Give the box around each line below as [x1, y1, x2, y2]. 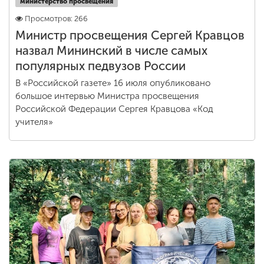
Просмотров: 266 [25, 14, 88, 23]
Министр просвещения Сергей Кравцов [15, 28, 245, 42]
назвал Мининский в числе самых [15, 44, 207, 58]
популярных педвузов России [15, 59, 186, 73]
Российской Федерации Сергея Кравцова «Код [15, 104, 213, 114]
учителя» [15, 117, 53, 127]
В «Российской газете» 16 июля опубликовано [15, 78, 210, 88]
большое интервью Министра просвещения [15, 91, 199, 101]
